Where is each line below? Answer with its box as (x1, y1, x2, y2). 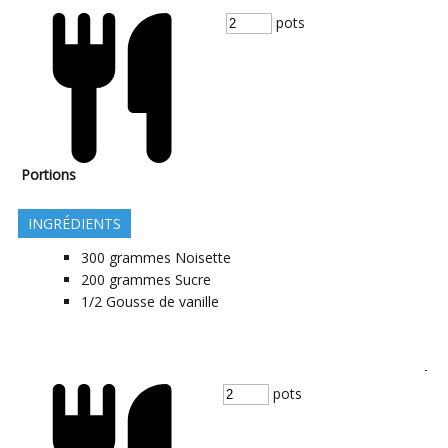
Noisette (175, 248, 231, 268)
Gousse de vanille (106, 292, 219, 312)
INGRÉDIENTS (28, 214, 121, 234)
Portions (21, 165, 76, 185)
